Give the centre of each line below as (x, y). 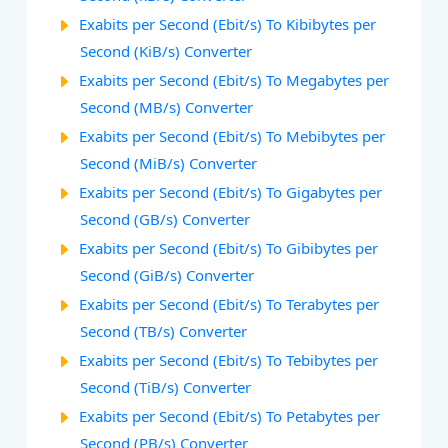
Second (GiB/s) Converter (167, 275)
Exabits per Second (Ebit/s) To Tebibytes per (229, 360)
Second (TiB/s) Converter (166, 387)
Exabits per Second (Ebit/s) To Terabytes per (229, 304)
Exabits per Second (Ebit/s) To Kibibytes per (228, 24)
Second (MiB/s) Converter (169, 163)
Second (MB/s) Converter (167, 107)
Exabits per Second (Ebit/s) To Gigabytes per (231, 192)
